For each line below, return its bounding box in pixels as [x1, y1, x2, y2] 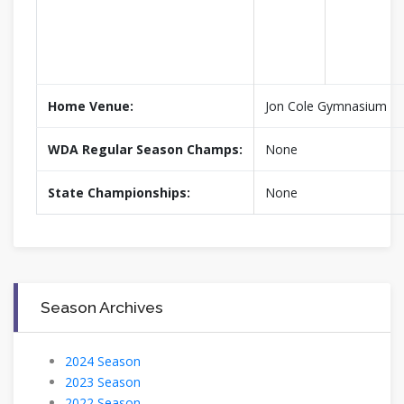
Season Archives [41, 298, 163, 317]
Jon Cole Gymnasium [265, 97, 387, 115]
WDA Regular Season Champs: [48, 141, 243, 159]
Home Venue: [48, 97, 133, 115]
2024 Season [65, 353, 141, 371]
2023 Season [65, 373, 141, 391]
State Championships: [48, 184, 190, 202]
